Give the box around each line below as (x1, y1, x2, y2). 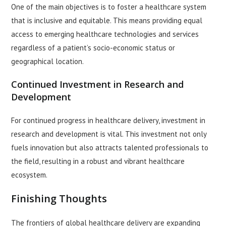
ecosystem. (11, 170, 48, 180)
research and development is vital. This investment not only (11, 129, 207, 139)
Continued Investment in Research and (11, 78, 184, 91)
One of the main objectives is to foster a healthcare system (11, 2, 207, 12)
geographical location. (11, 56, 84, 67)
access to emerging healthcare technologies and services (11, 29, 199, 39)
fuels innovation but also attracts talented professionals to (11, 143, 209, 153)
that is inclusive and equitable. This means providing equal (11, 16, 203, 26)
